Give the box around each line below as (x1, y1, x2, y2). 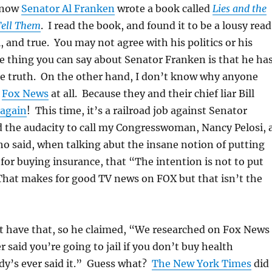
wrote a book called (114, 2, 212, 15)
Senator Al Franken (21, 2, 115, 15)
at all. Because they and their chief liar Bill (48, 87, 254, 100)
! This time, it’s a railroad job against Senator (26, 104, 247, 117)
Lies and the (212, 2, 267, 15)
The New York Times (151, 257, 251, 270)
